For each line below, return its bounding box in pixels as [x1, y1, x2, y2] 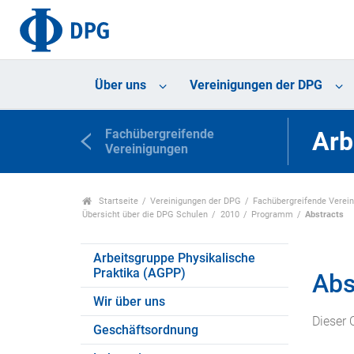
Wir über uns [93, 293, 165, 309]
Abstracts [305, 209, 345, 220]
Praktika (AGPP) [93, 265, 186, 281]
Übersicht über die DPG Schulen [82, 209, 209, 220]
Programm [250, 209, 293, 220]
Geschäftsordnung [93, 322, 198, 337]
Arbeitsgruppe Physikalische [93, 250, 255, 265]
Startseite [96, 195, 138, 206]
